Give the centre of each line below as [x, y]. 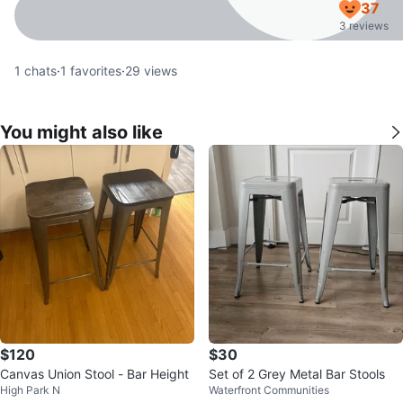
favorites [94, 71]
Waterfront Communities [269, 390]
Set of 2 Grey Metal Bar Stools [297, 374]
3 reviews [364, 26]
